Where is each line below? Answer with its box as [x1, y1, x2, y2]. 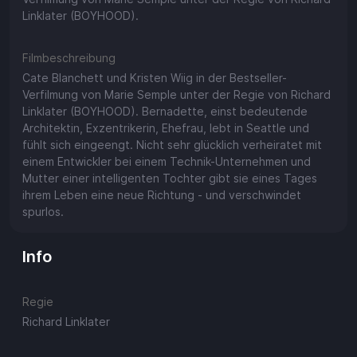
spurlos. [22, 204, 64, 218]
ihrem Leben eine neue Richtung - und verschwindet [22, 187, 301, 202]
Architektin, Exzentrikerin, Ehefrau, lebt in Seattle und [22, 120, 309, 135]
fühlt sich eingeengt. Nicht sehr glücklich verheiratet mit [22, 137, 322, 151]
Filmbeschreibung [22, 50, 116, 65]
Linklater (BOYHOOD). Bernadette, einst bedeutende [22, 104, 308, 118]
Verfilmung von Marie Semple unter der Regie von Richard [22, 87, 331, 101]
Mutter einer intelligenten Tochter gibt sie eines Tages [22, 171, 317, 185]
